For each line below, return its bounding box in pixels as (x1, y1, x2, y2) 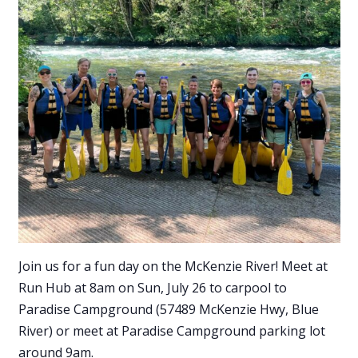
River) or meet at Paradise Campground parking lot (18, 321, 325, 340)
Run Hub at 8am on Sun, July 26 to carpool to (18, 278, 287, 296)
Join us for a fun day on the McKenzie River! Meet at (18, 257, 328, 275)
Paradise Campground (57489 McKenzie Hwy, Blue (18, 300, 319, 318)
